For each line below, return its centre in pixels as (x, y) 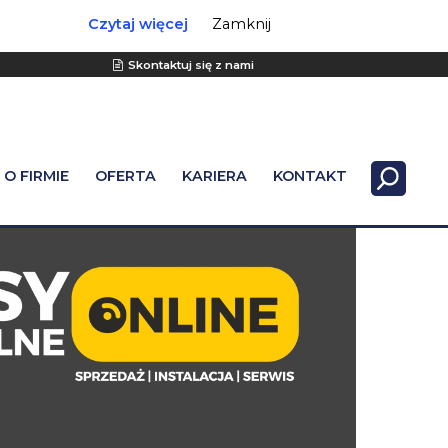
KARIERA (215, 176)
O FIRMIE (36, 176)
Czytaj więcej (137, 24)
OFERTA (125, 176)
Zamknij (242, 24)
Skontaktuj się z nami (191, 65)
